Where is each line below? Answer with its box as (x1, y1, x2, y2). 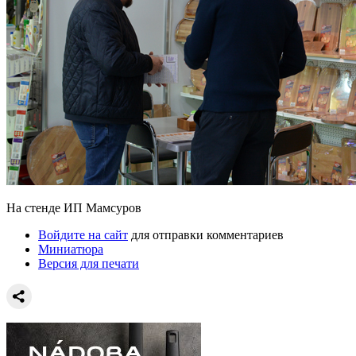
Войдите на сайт (38, 227, 128, 242)
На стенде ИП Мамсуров (6, 200, 141, 215)
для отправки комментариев (128, 227, 284, 242)
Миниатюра (38, 242, 103, 256)
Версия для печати (38, 256, 139, 270)
